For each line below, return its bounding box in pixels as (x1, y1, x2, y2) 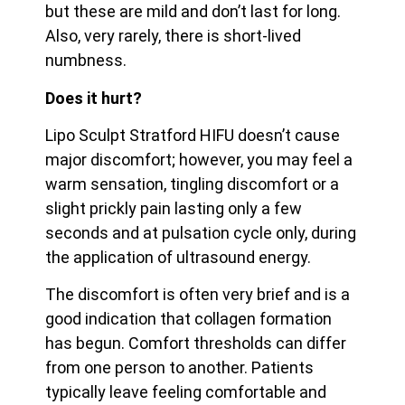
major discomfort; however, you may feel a (45, 149, 353, 169)
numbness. (45, 51, 127, 71)
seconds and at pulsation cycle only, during (45, 222, 356, 242)
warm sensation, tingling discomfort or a (45, 174, 339, 193)
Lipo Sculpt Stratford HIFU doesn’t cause (45, 125, 340, 145)
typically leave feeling (45, 382, 202, 402)
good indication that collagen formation (45, 309, 332, 329)
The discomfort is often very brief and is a (45, 285, 350, 305)
